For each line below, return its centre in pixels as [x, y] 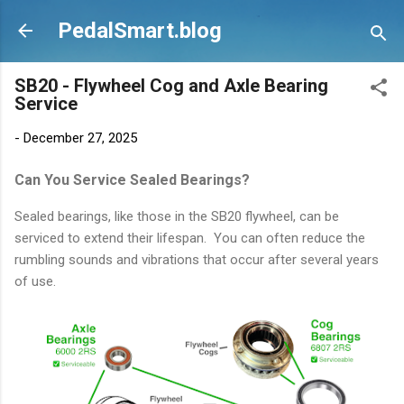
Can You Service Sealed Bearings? [132, 179]
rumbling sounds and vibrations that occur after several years [197, 259]
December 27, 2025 [80, 138]
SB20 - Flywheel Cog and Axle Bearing [171, 86]
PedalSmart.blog [140, 31]
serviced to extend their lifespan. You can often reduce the [190, 238]
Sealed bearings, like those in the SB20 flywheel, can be [177, 216]
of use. [37, 281]
